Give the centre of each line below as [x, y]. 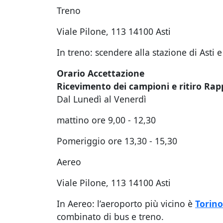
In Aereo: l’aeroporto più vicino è [126, 204]
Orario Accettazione [101, 73]
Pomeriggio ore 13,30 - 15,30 [117, 141]
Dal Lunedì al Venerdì [102, 99]
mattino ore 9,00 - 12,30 [106, 120]
